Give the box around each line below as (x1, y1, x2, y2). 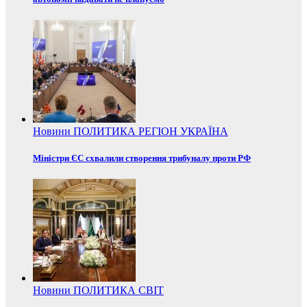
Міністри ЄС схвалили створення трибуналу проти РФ (33, 153, 251, 164)
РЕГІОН (138, 125, 180, 137)
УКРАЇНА (180, 125, 228, 137)
